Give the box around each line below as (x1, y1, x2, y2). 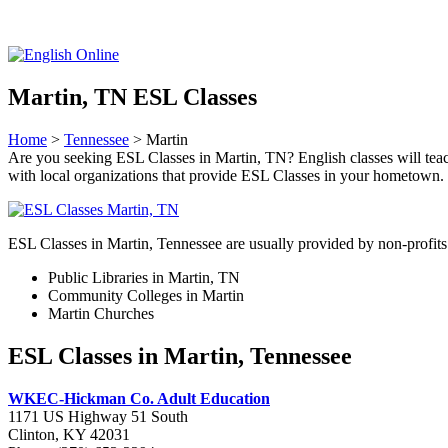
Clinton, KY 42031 (8, 425, 130, 443)
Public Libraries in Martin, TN (48, 268, 240, 286)
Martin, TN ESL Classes (8, 83, 257, 110)
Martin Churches (48, 304, 154, 322)
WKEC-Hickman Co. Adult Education (8, 389, 270, 407)
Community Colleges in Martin (48, 286, 244, 304)
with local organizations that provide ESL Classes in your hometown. (8, 166, 444, 184)
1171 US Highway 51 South (8, 407, 188, 425)
